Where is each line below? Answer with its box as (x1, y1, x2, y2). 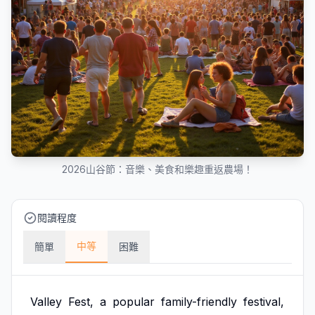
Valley (30, 295, 62, 309)
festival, (243, 295, 284, 309)
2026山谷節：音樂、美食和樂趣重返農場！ (62, 163, 253, 175)
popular (112, 295, 155, 309)
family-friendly (161, 295, 237, 309)
